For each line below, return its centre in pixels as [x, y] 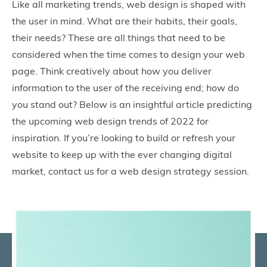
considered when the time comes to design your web [128, 54]
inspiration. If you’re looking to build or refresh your [124, 137]
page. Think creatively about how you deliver [112, 71]
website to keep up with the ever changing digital [122, 154]
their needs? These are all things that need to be [119, 37]
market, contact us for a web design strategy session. [131, 171]
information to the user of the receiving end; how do [125, 87]
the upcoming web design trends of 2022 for [110, 121]
